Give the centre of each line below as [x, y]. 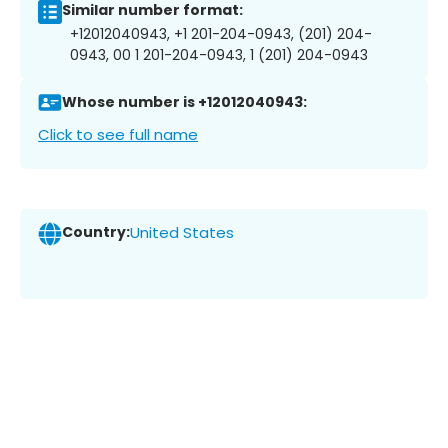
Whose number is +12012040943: [184, 102]
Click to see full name [118, 134]
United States [182, 233]
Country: [96, 232]
